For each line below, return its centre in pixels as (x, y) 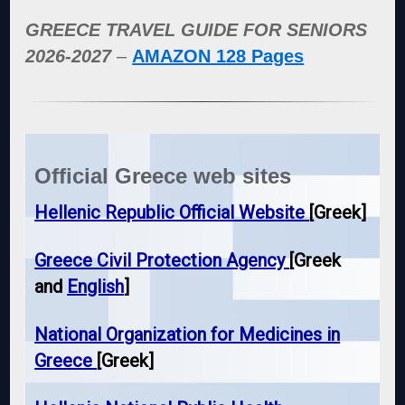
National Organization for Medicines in (188, 335)
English (96, 287)
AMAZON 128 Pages (218, 57)
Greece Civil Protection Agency (162, 261)
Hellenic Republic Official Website (172, 213)
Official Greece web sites (163, 176)
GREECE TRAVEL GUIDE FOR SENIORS (197, 30)
